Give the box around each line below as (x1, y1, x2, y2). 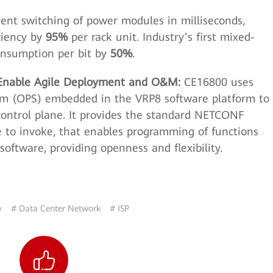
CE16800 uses (184, 75, 253, 88)
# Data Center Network (11, 203, 101, 213)
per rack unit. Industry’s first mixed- (71, 30, 255, 43)
